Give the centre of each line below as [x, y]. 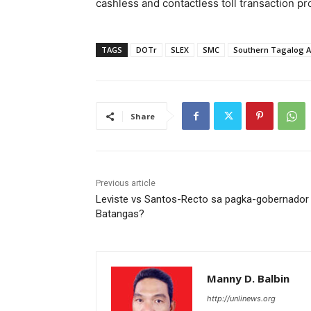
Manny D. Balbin [248, 279]
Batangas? [120, 214]
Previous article [126, 184]
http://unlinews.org [241, 299]
